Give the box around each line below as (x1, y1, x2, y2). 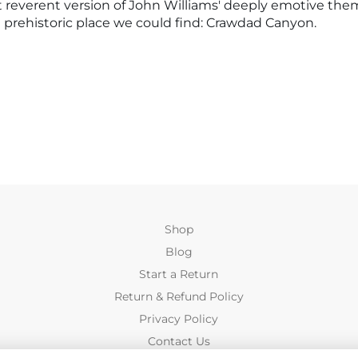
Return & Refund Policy (113, 290, 244, 303)
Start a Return (139, 268, 219, 280)
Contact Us (147, 335, 210, 348)
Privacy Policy (139, 312, 219, 325)
